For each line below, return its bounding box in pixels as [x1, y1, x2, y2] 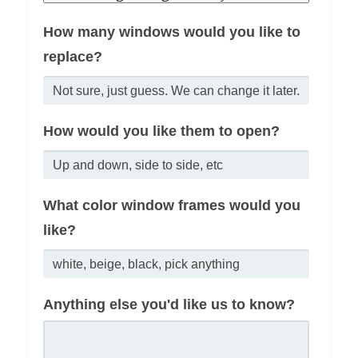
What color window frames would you [43, 197, 301, 214]
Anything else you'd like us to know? [43, 296, 296, 313]
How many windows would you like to [43, 24, 301, 41]
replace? [43, 49, 103, 66]
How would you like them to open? [43, 123, 280, 140]
